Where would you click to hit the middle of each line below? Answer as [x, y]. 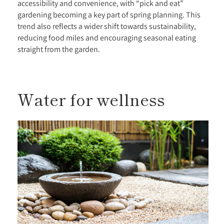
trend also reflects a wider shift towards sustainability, [107, 26]
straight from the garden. [59, 49]
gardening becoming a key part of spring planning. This [109, 15]
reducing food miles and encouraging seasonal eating [107, 38]
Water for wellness [93, 99]
